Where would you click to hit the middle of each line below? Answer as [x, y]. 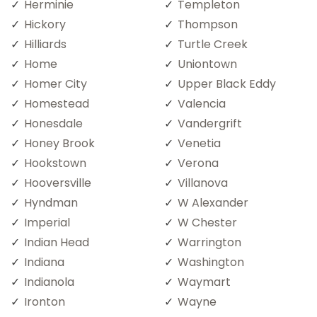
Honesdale [53, 123]
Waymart [204, 282]
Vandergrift [210, 123]
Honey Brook [59, 143]
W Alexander [213, 202]
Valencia [202, 103]
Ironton [45, 301]
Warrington [209, 242]
